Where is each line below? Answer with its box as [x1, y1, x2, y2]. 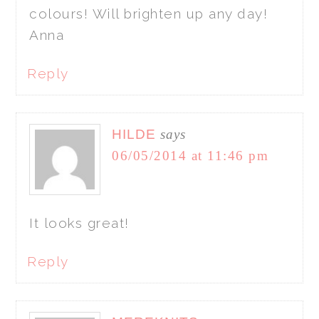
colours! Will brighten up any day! [29, 5, 268, 21]
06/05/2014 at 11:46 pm [112, 147, 269, 163]
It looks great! [29, 214, 130, 231]
